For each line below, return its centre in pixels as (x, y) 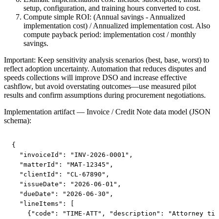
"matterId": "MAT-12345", (63, 164)
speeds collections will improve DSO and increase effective (95, 78)
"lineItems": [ (43, 203)
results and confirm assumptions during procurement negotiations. (105, 95)
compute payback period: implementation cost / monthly (110, 35)
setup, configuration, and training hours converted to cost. (112, 8)
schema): (18, 121)
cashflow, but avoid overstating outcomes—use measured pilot (100, 87)
